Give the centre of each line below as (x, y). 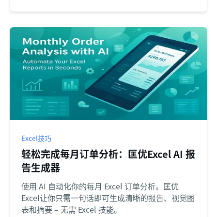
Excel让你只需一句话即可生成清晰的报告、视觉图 (108, 198)
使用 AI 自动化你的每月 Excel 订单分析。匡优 (100, 186)
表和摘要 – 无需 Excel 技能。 (71, 209)
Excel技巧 (36, 138)
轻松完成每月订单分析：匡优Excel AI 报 (108, 154)
